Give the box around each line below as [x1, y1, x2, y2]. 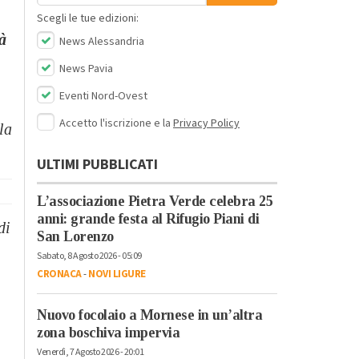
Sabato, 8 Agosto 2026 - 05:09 [37, 248, 142, 263]
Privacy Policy [173, 115, 240, 131]
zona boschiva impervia [37, 324, 179, 341]
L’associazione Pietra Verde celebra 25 [37, 192, 272, 209]
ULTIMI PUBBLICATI [37, 154, 158, 175]
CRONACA [37, 266, 82, 281]
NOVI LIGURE [88, 266, 146, 281]
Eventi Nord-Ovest [57, 87, 147, 104]
